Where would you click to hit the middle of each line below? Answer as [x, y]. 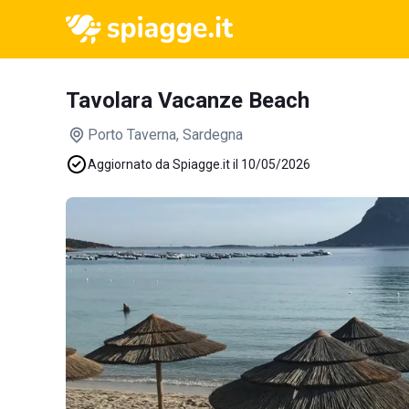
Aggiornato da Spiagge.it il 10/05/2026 [199, 164]
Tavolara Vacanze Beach [188, 100]
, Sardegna [210, 135]
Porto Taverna [132, 135]
